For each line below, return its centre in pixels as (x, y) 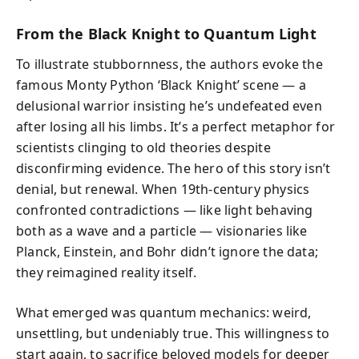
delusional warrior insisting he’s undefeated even (169, 106)
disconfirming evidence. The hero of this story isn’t (173, 168)
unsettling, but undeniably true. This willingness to (173, 333)
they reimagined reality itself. (107, 272)
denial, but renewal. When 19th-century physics (163, 189)
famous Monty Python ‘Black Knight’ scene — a (161, 85)
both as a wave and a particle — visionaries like (162, 231)
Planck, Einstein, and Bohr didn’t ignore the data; (167, 252)
